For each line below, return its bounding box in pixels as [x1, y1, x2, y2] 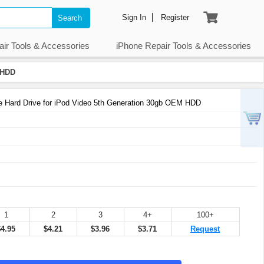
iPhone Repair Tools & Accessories [115, 41, 251, 51]
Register [160, 13, 189, 22]
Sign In [121, 13, 146, 22]
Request [190, 225, 220, 234]
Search [57, 13, 82, 22]
